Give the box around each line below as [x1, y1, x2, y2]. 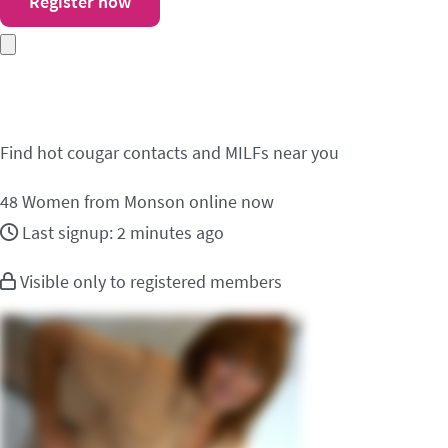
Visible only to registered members [16, 270, 282, 293]
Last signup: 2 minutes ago [22, 221, 224, 244]
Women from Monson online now [18, 190, 274, 213]
